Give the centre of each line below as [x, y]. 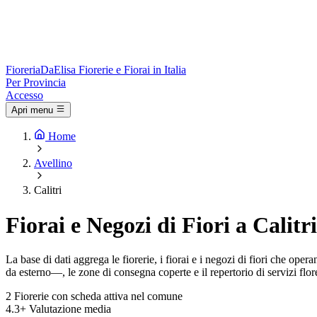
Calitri [48, 190]
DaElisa [58, 70]
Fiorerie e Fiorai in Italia [132, 70]
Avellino [53, 163]
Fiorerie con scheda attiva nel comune [98, 296]
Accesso [24, 95]
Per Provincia [36, 82]
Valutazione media [70, 309]
